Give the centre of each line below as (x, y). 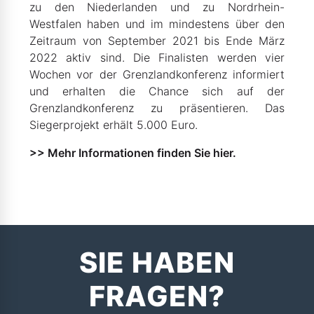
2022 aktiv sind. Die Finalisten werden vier (157, 57)
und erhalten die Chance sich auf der (157, 91)
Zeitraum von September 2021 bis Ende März (157, 41)
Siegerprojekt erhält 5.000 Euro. (114, 125)
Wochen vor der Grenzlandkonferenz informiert (157, 74)
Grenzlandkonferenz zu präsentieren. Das (157, 108)
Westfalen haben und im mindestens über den (157, 24)
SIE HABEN (157, 262)
